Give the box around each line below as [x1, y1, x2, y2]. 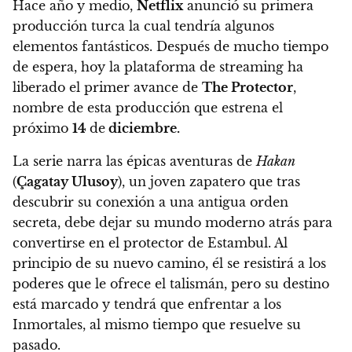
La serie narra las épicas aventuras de [13, 153, 256, 170]
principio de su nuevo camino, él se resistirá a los [13, 255, 326, 272]
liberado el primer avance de [13, 79, 202, 96]
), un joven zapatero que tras [118, 174, 300, 190]
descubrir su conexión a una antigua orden [13, 194, 288, 211]
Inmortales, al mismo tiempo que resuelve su [13, 317, 301, 333]
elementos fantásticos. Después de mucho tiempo [13, 38, 328, 55]
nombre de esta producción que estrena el [13, 100, 283, 116]
